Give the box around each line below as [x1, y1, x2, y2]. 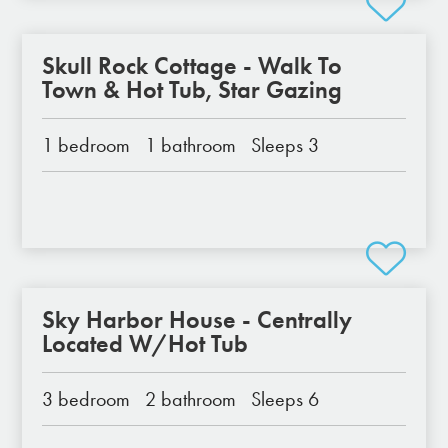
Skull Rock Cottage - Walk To [42, 51, 343, 80]
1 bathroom [145, 133, 237, 157]
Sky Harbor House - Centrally [42, 305, 353, 334]
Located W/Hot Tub [42, 329, 249, 358]
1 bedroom [42, 133, 131, 157]
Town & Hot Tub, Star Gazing [42, 75, 343, 104]
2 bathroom [145, 387, 237, 411]
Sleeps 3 [251, 133, 320, 157]
